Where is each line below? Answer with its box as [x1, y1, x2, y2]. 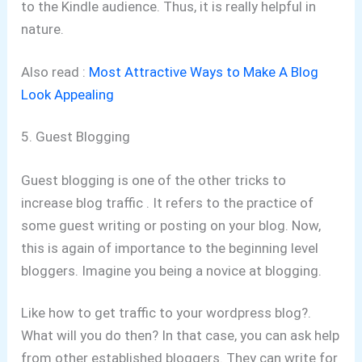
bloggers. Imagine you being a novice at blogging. [21, 262, 322, 279]
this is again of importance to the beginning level [21, 239, 319, 256]
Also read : [21, 63, 90, 80]
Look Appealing [21, 86, 115, 103]
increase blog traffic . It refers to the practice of [21, 194, 314, 211]
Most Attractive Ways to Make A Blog [89, 63, 319, 80]
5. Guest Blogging [21, 128, 131, 145]
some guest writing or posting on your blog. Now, [21, 217, 322, 234]
